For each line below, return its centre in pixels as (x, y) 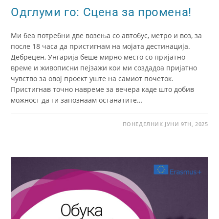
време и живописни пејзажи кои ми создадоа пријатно (104, 67)
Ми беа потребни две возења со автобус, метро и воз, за (107, 35)
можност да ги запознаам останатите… (77, 100)
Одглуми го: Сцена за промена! (101, 12)
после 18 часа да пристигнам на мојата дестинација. (101, 46)
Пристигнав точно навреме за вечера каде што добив (103, 89)
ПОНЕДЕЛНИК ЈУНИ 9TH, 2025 (165, 124)
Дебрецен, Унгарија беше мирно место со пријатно (98, 57)
